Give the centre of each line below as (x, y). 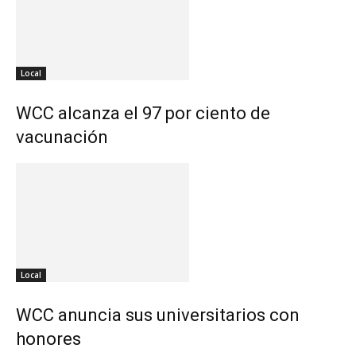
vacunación (62, 137)
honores (48, 339)
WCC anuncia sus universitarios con (158, 315)
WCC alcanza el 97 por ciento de (143, 113)
